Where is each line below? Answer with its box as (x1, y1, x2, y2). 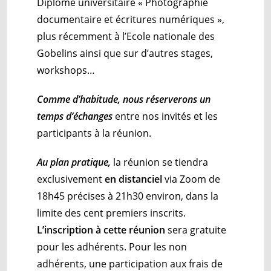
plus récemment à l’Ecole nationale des (37, 29, 215, 43)
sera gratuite (165, 223, 227, 237)
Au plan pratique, (37, 155, 114, 169)
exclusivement (37, 172, 105, 186)
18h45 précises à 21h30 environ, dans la (37, 189, 219, 203)
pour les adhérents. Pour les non (37, 240, 188, 253)
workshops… (37, 63, 96, 77)
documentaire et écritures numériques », (37, 12, 225, 26)
